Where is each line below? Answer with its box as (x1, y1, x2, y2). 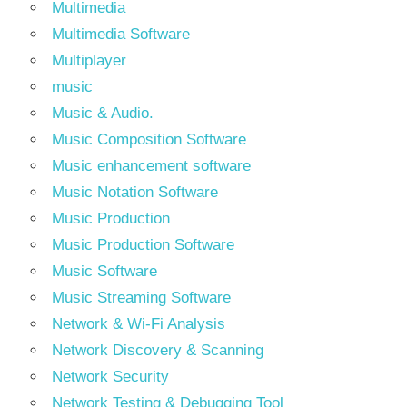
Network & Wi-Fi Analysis (52, 315, 225, 333)
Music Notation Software (52, 184, 218, 202)
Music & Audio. (52, 104, 154, 123)
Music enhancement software (52, 157, 251, 175)
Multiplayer (52, 52, 126, 70)
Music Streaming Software (52, 289, 231, 307)
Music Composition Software (52, 131, 246, 149)
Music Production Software (52, 236, 234, 254)
